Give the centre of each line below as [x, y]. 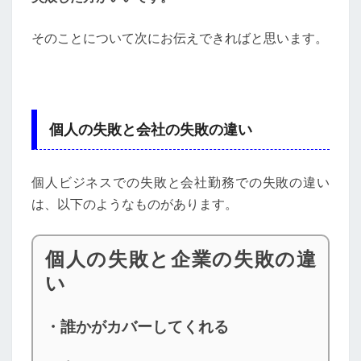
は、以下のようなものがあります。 [135, 204]
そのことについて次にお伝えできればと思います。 [180, 37]
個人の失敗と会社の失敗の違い [150, 129]
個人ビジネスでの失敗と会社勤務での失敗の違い [180, 183]
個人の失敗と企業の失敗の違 [180, 259]
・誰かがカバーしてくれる [137, 327]
